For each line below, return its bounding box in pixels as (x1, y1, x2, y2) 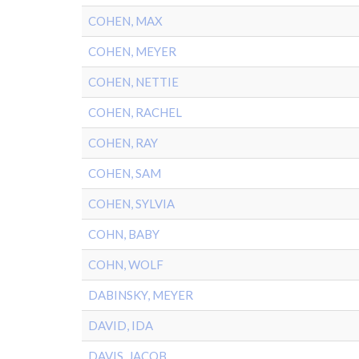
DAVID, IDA (88, 318, 153, 333)
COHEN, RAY (88, 135, 158, 150)
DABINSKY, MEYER (88, 288, 193, 302)
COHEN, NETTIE (88, 75, 179, 89)
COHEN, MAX (88, 14, 163, 28)
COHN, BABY (88, 227, 159, 241)
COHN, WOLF (88, 257, 163, 272)
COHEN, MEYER (88, 44, 176, 58)
